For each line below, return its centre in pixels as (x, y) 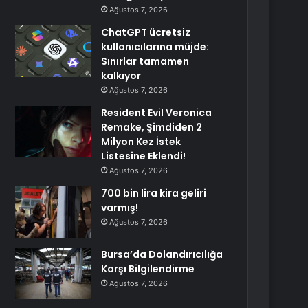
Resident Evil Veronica (157, 113)
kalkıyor (121, 76)
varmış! (120, 208)
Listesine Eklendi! (144, 156)
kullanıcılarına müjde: (155, 47)
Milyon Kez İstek (141, 142)
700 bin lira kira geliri (154, 193)
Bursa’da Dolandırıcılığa (162, 254)
